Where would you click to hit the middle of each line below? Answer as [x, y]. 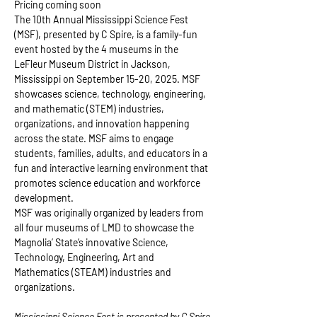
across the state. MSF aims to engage [95, 138]
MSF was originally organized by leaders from [110, 213]
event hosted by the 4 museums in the [97, 49]
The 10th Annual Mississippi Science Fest [102, 19]
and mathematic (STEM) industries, [90, 109]
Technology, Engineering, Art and [85, 257]
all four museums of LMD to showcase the [105, 227]
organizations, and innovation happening [103, 123]
